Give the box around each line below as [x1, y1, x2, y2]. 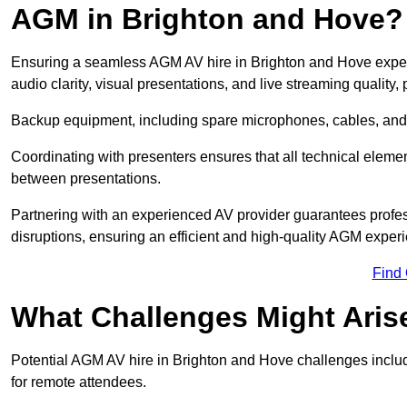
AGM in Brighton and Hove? [11, 3, 403, 36]
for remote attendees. [11, 374, 146, 391]
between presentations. [11, 171, 161, 187]
